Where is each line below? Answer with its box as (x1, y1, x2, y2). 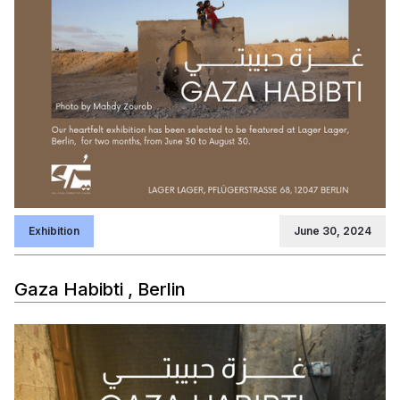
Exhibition (29, 223, 79, 237)
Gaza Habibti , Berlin (14, 278, 186, 300)
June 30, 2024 (294, 223, 371, 237)
